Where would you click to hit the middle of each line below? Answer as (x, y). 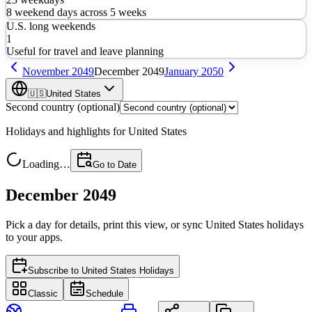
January (181, 71)
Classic (43, 293)
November (46, 71)
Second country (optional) (63, 107)
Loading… (46, 164)
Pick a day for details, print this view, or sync (106, 224)
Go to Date (115, 164)
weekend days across (61, 12)
